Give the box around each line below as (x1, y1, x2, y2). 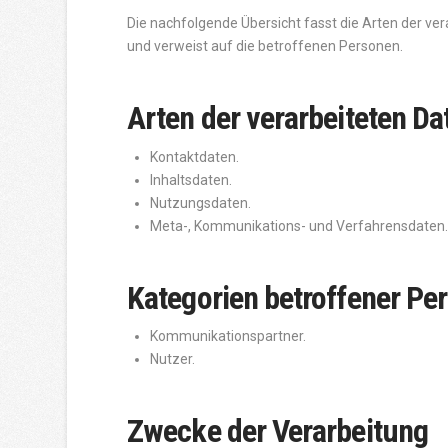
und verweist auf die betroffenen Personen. (127, 38, 404, 55)
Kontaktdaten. (150, 148, 240, 165)
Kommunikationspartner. (150, 327, 307, 344)
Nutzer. (150, 350, 196, 367)
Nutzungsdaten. (150, 194, 252, 211)
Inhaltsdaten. (150, 171, 233, 188)
